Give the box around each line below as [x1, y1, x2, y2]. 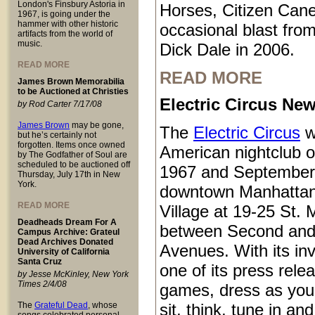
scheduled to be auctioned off [18, 160, 130, 169]
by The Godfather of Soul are [18, 150, 127, 160]
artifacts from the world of [18, 29, 112, 39]
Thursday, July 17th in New [18, 169, 120, 179]
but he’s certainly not [18, 130, 96, 140]
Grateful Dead [34, 300, 88, 310]
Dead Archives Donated [18, 237, 113, 247]
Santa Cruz [18, 257, 62, 266]
